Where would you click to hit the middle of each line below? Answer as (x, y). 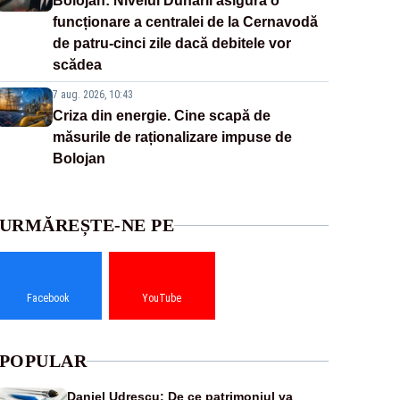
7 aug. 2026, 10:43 (92, 95)
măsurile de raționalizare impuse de (172, 137)
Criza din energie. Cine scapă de (161, 116)
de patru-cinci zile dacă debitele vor (171, 44)
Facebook (49, 299)
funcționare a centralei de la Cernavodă (185, 22)
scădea (77, 65)
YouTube (162, 299)
